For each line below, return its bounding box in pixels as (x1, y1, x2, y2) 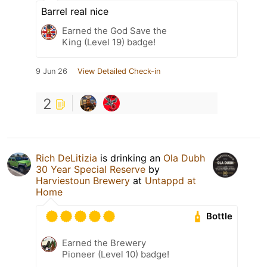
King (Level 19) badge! (62, 36, 156, 48)
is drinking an (97, 151, 163, 164)
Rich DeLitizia (36, 151, 97, 164)
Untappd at (145, 174, 196, 187)
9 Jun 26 (36, 66, 67, 76)
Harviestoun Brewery (36, 174, 130, 187)
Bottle (206, 210, 233, 222)
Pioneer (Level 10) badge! (62, 248, 169, 260)
